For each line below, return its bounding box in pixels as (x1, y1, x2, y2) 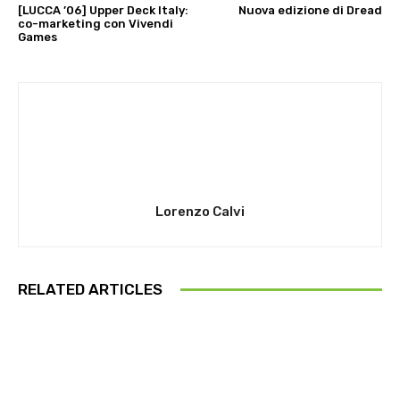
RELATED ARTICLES (18, 280, 162, 299)
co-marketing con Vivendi (18, 17, 173, 31)
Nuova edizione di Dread (237, 4, 382, 18)
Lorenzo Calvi (155, 204, 245, 221)
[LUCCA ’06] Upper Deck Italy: (18, 4, 188, 18)
